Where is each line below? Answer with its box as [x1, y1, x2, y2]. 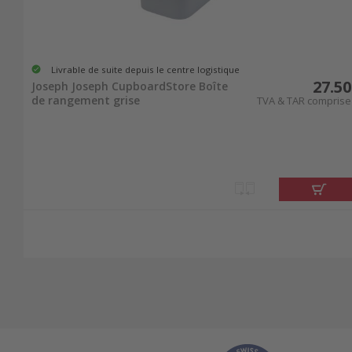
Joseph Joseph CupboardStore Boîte [31, 79, 228, 94]
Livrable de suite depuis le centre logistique [51, 63, 240, 75]
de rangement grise [31, 93, 140, 108]
